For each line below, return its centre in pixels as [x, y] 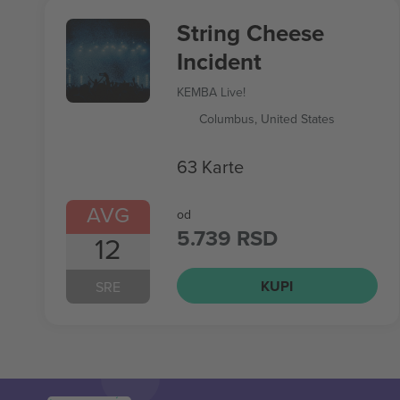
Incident [219, 62]
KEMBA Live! [211, 92]
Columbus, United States [267, 119]
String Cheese [250, 33]
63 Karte [210, 166]
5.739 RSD [227, 238]
